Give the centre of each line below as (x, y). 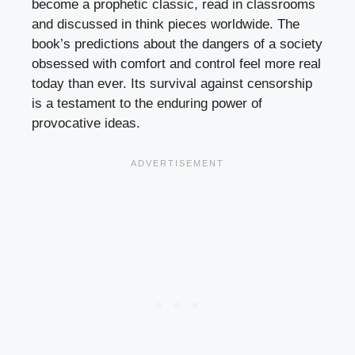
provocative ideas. (86, 124)
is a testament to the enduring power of (147, 104)
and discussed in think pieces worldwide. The (166, 25)
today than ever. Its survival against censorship (172, 84)
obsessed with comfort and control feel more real (176, 64)
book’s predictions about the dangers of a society (177, 44)
